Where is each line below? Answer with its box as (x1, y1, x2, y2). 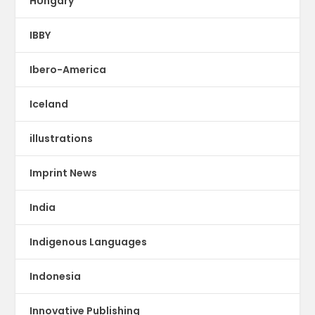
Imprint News (30, 165, 98, 180)
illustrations (30, 131, 94, 146)
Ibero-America (30, 62, 107, 77)
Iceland (30, 96, 69, 111)
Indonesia (30, 269, 82, 283)
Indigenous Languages (30, 234, 148, 249)
